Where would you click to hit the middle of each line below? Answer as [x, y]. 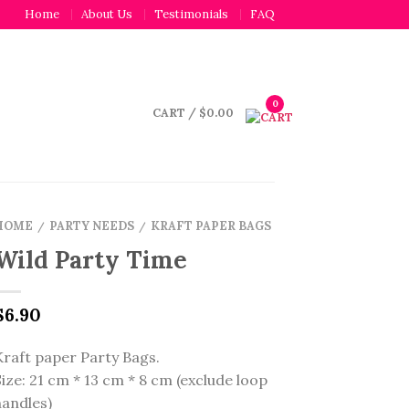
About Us [107, 14]
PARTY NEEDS [92, 225]
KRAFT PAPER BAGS [211, 225]
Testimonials [191, 14]
